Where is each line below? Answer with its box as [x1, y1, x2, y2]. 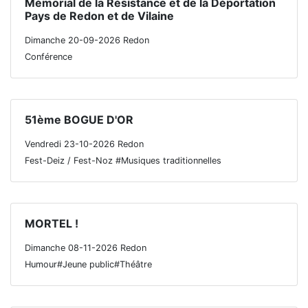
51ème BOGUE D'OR [25, 113, 133, 126]
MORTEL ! [25, 217, 78, 230]
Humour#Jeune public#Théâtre [25, 259, 152, 269]
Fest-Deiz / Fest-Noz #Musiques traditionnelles [25, 155, 221, 166]
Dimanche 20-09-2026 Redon [25, 35, 149, 45]
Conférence [25, 52, 72, 62]
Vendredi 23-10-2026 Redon [25, 139, 144, 149]
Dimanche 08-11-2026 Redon [25, 243, 146, 253]
